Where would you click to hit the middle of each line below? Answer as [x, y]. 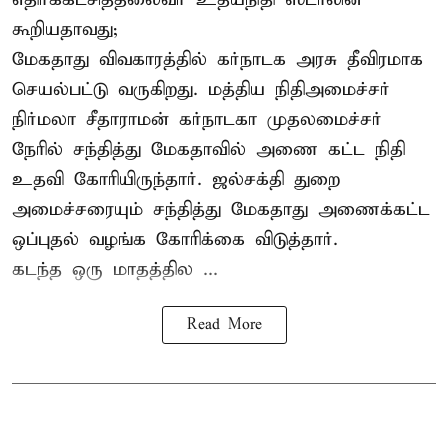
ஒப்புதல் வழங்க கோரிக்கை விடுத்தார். [175, 239]
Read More [224, 324]
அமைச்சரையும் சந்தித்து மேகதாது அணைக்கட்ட [221, 209]
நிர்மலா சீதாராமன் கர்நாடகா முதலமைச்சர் [197, 119]
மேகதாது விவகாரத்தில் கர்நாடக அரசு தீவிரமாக [217, 59]
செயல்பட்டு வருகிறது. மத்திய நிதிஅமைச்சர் [201, 89]
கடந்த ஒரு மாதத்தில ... [115, 269]
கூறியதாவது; [64, 29]
